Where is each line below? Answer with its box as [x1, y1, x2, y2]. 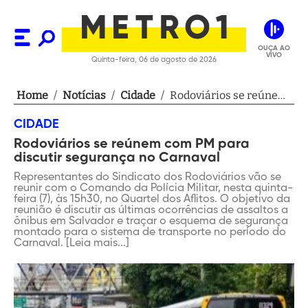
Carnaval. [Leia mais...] [14, 238, 129, 249]
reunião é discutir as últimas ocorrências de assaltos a [14, 205, 288, 216]
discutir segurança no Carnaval [14, 151, 220, 165]
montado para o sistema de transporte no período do [14, 227, 286, 238]
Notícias [63, 89, 106, 102]
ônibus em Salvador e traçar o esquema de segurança [14, 216, 288, 227]
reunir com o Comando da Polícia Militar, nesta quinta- [14, 183, 293, 194]
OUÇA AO [257, 44, 290, 52]
